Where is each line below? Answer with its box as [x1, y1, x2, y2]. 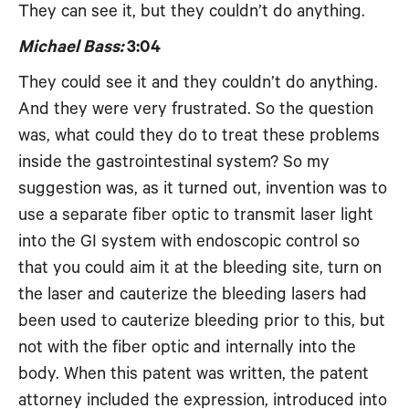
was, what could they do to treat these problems [18, 126, 380, 145]
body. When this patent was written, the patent [18, 364, 369, 383]
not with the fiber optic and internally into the [18, 338, 356, 357]
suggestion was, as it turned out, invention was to [18, 179, 387, 198]
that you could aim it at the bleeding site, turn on [18, 258, 382, 278]
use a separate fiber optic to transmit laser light [18, 205, 373, 225]
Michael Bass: [18, 37, 123, 57]
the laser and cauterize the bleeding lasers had [18, 285, 367, 304]
